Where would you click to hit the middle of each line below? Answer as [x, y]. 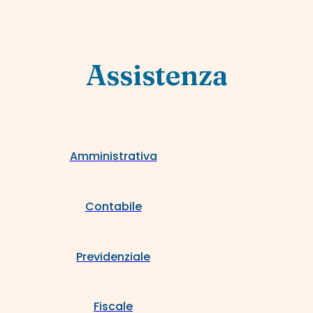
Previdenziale [113, 257]
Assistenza [156, 75]
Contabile [113, 207]
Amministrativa [113, 156]
